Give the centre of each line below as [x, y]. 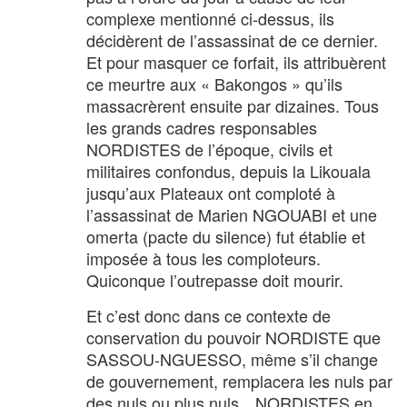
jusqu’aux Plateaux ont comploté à [211, 192]
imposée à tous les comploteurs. [203, 258]
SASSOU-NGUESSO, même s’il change [232, 358]
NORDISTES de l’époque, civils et [209, 149]
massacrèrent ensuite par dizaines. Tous [233, 105]
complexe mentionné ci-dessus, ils [210, 18]
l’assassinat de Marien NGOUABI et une [232, 214]
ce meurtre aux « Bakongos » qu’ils [214, 83]
